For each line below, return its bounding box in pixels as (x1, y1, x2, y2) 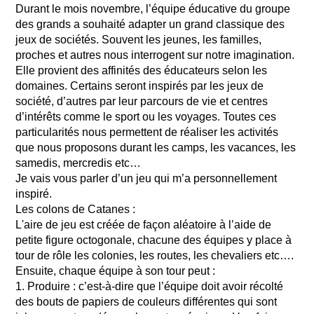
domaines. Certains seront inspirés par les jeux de (15, 80, 264, 92)
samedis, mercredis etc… (15, 157, 142, 169)
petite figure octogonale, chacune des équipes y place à (15, 234, 292, 246)
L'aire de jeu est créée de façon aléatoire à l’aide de (15, 219, 272, 231)
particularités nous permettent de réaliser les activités (15, 126, 279, 138)
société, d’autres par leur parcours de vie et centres (15, 95, 268, 107)
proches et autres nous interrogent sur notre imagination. (15, 49, 295, 61)
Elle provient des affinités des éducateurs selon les (15, 64, 268, 76)
